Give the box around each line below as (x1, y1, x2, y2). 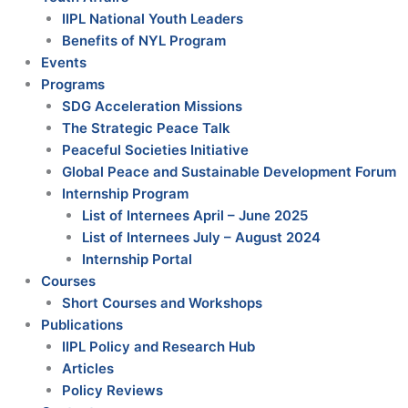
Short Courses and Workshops (61, 293, 262, 311)
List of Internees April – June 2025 (82, 206, 308, 224)
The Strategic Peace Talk (61, 118, 230, 137)
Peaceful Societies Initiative (61, 140, 249, 158)
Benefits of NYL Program (61, 31, 226, 49)
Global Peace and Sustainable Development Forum (61, 162, 396, 180)
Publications (41, 315, 123, 333)
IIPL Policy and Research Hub (61, 337, 255, 355)
